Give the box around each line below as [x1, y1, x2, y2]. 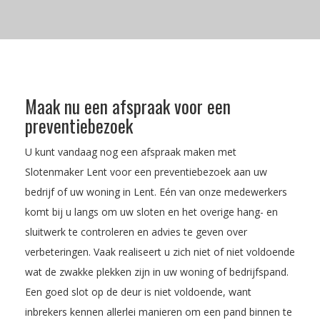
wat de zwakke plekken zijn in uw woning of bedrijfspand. [25, 264, 289, 279]
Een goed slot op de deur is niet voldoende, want [25, 284, 251, 299]
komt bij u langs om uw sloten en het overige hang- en [25, 204, 278, 219]
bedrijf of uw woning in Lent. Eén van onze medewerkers [25, 184, 287, 199]
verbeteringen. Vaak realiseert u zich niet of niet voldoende [25, 244, 295, 259]
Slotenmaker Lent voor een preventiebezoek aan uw [25, 164, 267, 179]
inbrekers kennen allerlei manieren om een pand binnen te [25, 304, 292, 319]
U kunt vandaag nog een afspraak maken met [25, 144, 236, 159]
